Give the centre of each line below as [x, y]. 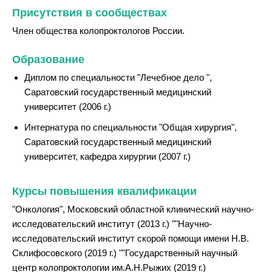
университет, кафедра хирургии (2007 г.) [107, 156]
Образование [48, 59]
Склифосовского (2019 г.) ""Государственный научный [125, 253]
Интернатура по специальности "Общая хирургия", [131, 127]
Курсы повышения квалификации [104, 191]
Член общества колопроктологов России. [98, 30]
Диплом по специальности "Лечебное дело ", [118, 77]
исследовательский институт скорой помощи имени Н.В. [131, 238]
